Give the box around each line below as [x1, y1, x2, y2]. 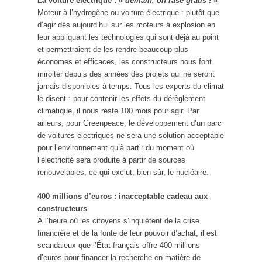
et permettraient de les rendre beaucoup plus [37, 44, 188, 54]
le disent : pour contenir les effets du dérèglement [37, 94, 205, 103]
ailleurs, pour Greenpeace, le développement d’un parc [37, 118, 222, 127]
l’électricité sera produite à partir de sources [37, 155, 185, 164]
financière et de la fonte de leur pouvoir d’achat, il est [37, 228, 217, 237]
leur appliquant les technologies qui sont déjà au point [37, 32, 219, 42]
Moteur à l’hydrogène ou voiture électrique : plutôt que [37, 8, 219, 17]
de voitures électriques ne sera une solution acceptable [37, 130, 224, 140]
